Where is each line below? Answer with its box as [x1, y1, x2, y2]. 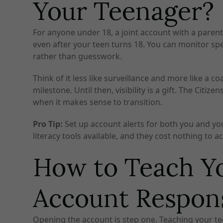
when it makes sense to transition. [33, 97, 163, 108]
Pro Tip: [33, 118, 63, 130]
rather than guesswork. [33, 51, 122, 62]
